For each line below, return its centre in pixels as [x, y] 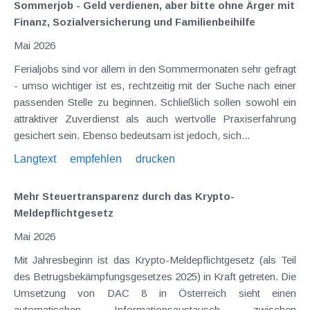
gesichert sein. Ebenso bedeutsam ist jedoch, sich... [132, 135]
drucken [155, 158]
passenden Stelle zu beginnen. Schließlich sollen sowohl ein [155, 102]
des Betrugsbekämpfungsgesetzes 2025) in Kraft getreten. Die [155, 276]
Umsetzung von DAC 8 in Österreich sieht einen [155, 293]
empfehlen [96, 158]
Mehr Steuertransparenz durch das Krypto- [124, 196]
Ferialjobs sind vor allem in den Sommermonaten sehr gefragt [155, 69]
